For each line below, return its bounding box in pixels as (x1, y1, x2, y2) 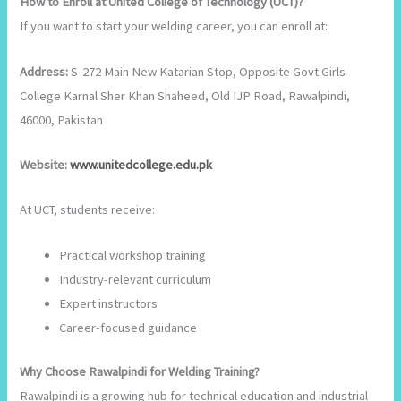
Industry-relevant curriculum (59, 270, 212, 287)
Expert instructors (59, 294, 158, 311)
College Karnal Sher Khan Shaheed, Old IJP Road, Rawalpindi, (20, 87, 351, 104)
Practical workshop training (59, 246, 207, 263)
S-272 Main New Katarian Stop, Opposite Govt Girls (68, 63, 346, 80)
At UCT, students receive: (20, 201, 156, 218)
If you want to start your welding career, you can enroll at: (20, 18, 328, 35)
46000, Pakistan (20, 111, 104, 128)
